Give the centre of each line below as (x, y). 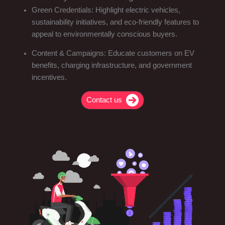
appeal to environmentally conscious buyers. (104, 34)
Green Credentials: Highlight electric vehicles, (106, 10)
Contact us (104, 100)
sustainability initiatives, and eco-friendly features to (115, 22)
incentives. (49, 78)
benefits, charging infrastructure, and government (111, 66)
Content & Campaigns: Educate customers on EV (113, 53)
